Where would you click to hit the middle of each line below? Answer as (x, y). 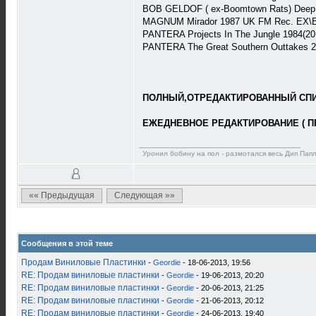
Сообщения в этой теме (67, 243)
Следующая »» (145, 195)
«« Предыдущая (62, 195)
